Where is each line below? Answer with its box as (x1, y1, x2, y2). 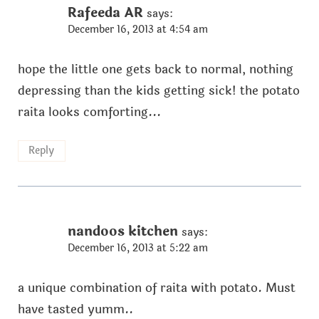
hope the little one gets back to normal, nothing (17, 59, 293, 79)
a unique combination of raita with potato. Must (17, 278, 296, 298)
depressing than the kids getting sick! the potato (17, 80, 300, 100)
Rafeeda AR (67, 1, 143, 23)
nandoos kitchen (67, 221, 178, 243)
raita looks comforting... (17, 102, 161, 122)
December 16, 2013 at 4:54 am (67, 21, 208, 37)
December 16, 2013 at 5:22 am (67, 241, 208, 256)
